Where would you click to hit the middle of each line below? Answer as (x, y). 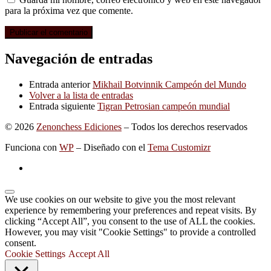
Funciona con (32, 147)
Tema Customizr (179, 147)
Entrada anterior (60, 84)
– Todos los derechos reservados (184, 126)
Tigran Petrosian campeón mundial (164, 106)
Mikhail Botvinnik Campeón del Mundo (169, 84)
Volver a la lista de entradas (81, 95)
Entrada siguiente (62, 106)
